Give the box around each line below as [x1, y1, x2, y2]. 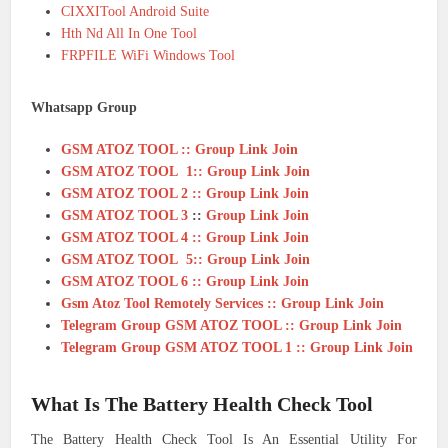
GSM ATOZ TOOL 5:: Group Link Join [61, 252, 311, 268]
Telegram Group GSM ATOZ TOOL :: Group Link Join [61, 318, 403, 334]
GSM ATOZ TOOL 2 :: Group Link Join [61, 186, 310, 202]
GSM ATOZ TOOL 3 [61, 208, 189, 224]
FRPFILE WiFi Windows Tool [61, 48, 236, 64]
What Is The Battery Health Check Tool [31, 393, 374, 416]
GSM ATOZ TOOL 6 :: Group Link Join [61, 274, 310, 290]
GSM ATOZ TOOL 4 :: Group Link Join [61, 230, 310, 246]
